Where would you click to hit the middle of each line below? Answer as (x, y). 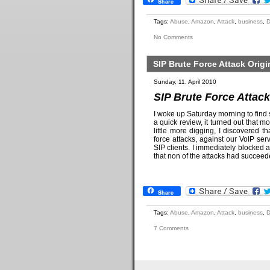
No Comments (173, 37)
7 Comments (171, 228)
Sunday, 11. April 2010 (185, 82)
